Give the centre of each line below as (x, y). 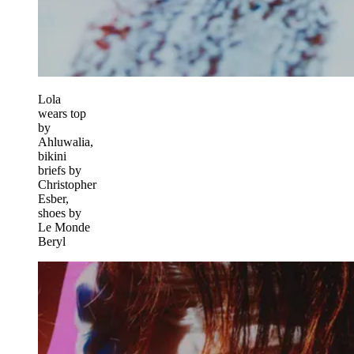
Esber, (53, 198)
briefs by (60, 170)
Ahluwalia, (66, 141)
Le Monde (64, 227)
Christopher (67, 184)
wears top (62, 113)
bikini (52, 156)
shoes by (60, 213)
